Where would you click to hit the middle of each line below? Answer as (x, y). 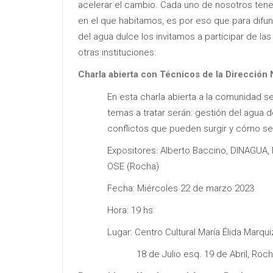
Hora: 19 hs (130, 210)
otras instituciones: (117, 52)
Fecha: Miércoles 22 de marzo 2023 (181, 188)
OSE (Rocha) (133, 166)
